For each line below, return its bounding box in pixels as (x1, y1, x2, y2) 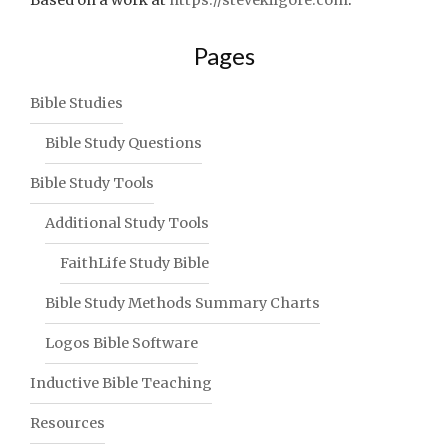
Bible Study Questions (45, 133, 202, 152)
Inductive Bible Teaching (30, 373, 212, 392)
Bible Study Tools (30, 173, 154, 192)
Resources (30, 413, 105, 432)
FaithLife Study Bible (60, 253, 209, 272)
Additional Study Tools (45, 213, 209, 232)
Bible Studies (30, 93, 123, 112)
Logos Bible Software (45, 333, 198, 352)
